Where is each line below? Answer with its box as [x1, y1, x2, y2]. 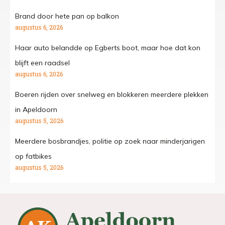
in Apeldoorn [15, 104, 57, 114]
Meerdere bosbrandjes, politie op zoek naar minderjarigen [15, 136, 205, 146]
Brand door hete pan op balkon [15, 11, 119, 21]
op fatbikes [15, 151, 52, 161]
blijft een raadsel [15, 58, 70, 67]
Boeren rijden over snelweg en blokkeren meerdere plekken [15, 89, 208, 99]
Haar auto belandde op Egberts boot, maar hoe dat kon [15, 43, 200, 52]
